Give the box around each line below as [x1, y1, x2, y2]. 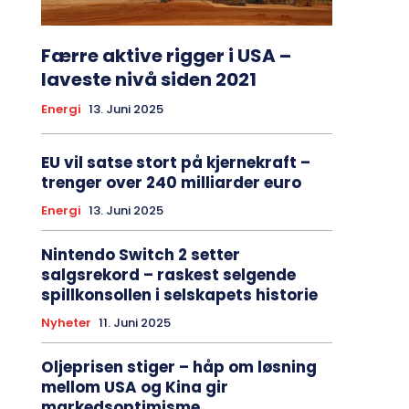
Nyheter [40, 314, 91, 332]
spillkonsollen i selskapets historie [40, 284, 318, 307]
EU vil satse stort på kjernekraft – [40, 152, 310, 174]
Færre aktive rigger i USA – [40, 43, 291, 69]
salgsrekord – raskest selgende [40, 264, 296, 287]
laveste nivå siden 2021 [40, 67, 257, 93]
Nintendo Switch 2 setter [40, 244, 240, 267]
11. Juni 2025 [98, 314, 171, 332]
